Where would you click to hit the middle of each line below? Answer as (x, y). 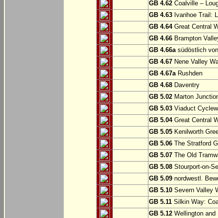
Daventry (186, 85)
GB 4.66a (162, 50)
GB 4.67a (162, 73)
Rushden (189, 73)
